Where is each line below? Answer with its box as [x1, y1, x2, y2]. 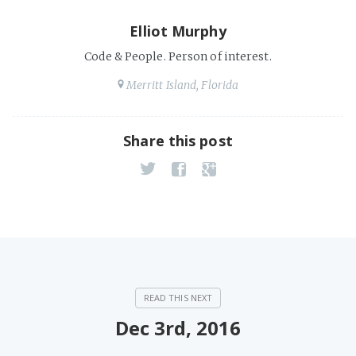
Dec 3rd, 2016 [115, 315, 241, 341]
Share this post [123, 131, 233, 150]
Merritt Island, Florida [126, 78, 239, 92]
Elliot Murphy [130, 21, 226, 41]
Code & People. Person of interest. [84, 49, 272, 64]
